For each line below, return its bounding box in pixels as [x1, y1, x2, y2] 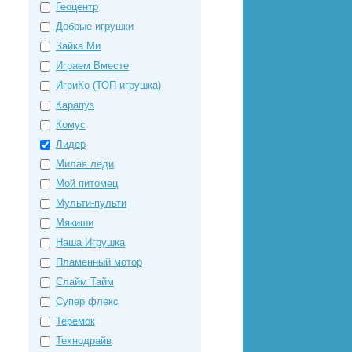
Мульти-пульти [56, 197, 126, 209]
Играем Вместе [56, 60, 129, 71]
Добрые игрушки [56, 20, 134, 32]
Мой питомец [56, 178, 118, 189]
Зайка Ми [56, 40, 101, 52]
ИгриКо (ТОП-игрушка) [56, 79, 161, 91]
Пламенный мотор [56, 256, 142, 268]
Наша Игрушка [56, 236, 125, 248]
